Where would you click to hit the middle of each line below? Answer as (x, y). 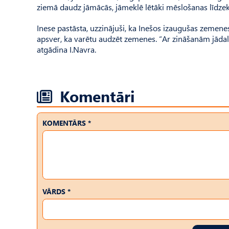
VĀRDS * (56, 191)
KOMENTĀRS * (67, 123)
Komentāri (97, 96)
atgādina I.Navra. (66, 49)
